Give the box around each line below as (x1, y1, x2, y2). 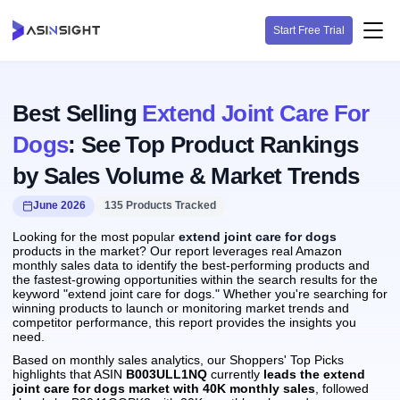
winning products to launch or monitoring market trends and (12, 300, 349, 315)
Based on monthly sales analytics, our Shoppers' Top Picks (12, 353, 344, 367)
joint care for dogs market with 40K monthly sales (12, 381, 315, 396)
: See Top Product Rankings (68, 131, 359, 158)
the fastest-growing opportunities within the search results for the (12, 271, 378, 287)
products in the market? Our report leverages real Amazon (12, 243, 342, 258)
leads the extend (263, 367, 365, 381)
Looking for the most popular (12, 229, 179, 244)
